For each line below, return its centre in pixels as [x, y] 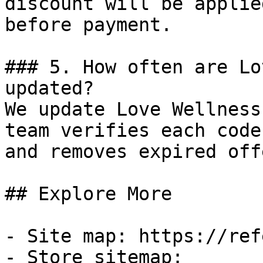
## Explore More [88, 194]
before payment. [88, 25]
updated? [49, 88]
